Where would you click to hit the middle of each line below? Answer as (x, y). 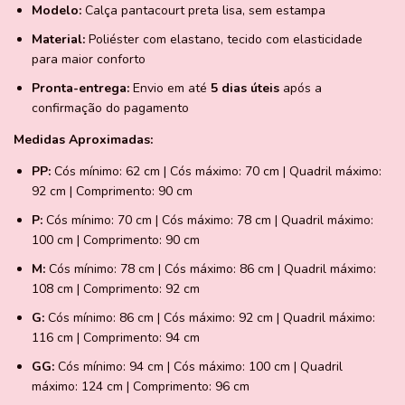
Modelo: (57, 11)
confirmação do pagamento (110, 108)
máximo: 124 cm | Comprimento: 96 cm (141, 387)
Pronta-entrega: (80, 89)
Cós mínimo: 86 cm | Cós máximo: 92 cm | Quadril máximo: (210, 318)
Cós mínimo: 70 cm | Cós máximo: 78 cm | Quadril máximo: (208, 221)
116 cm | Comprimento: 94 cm (116, 338)
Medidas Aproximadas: (83, 140)
